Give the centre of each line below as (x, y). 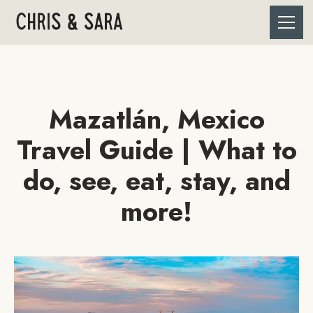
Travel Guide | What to (156, 150)
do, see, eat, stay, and (156, 181)
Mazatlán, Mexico (156, 119)
